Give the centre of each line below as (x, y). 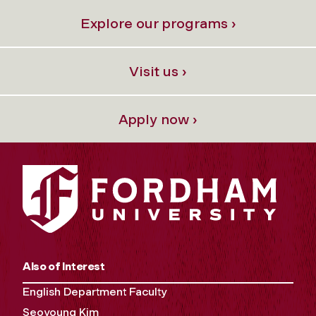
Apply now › (158, 119)
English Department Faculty (95, 292)
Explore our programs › (158, 23)
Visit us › (158, 71)
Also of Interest (64, 267)
